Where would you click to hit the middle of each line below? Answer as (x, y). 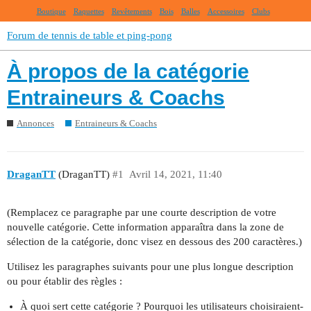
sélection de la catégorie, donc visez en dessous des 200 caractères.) (154, 241)
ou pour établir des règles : (65, 281)
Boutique (51, 11)
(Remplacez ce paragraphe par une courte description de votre (142, 212)
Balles (190, 11)
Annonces (35, 123)
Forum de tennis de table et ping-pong (90, 35)
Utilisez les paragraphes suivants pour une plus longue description (150, 266)
